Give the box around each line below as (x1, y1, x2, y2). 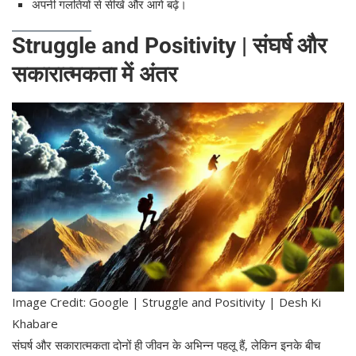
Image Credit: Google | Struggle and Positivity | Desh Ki (12, 294, 321, 311)
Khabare (12, 315, 58, 332)
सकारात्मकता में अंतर (12, 61, 177, 88)
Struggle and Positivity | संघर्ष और (12, 33, 327, 60)
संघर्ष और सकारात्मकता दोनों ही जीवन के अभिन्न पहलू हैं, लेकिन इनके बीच (12, 337, 320, 354)
